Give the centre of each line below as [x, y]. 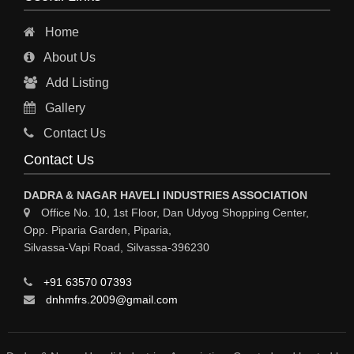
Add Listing [76, 82]
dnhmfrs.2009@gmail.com [110, 299]
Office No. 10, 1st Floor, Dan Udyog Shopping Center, [173, 212]
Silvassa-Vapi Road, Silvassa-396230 [117, 247]
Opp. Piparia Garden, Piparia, [98, 230]
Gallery [64, 107]
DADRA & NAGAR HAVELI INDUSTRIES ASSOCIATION [166, 195]
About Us [68, 57]
